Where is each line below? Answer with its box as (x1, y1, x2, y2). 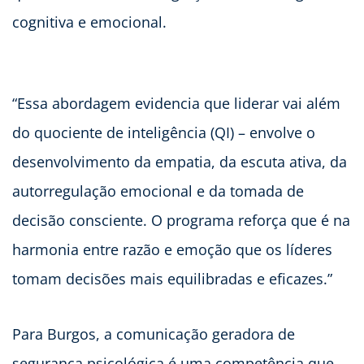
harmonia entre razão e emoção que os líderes (12, 240, 332, 260)
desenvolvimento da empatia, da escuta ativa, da (12, 152, 347, 172)
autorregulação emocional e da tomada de (12, 181, 304, 201)
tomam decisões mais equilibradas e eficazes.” (12, 269, 332, 289)
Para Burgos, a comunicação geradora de (12, 324, 295, 344)
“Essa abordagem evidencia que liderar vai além (12, 93, 340, 114)
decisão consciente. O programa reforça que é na (12, 210, 350, 231)
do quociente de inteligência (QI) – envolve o (12, 123, 315, 143)
